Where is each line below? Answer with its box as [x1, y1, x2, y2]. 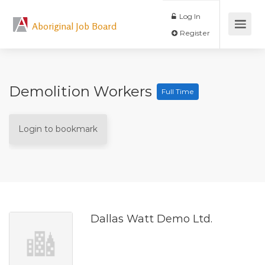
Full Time [161, 87, 194, 96]
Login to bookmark [18, 124, 98, 134]
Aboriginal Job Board [32, 20, 117, 32]
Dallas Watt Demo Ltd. [91, 212, 212, 225]
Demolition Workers [9, 83, 156, 100]
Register [209, 33, 247, 44]
